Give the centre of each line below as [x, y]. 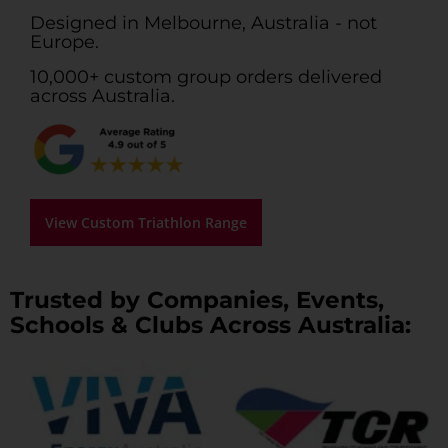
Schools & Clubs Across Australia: [210, 324]
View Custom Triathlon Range [146, 223]
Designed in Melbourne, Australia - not [203, 22]
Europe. [64, 41]
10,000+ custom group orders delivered [206, 76]
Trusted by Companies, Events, [197, 299]
